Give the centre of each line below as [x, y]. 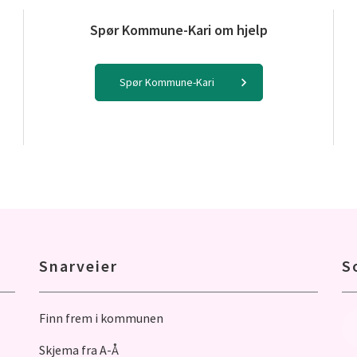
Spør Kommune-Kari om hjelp [178, 30]
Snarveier [78, 266]
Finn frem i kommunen [101, 318]
